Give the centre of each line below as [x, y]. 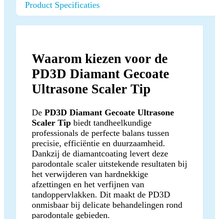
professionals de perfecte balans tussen [100, 133]
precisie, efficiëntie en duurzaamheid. [99, 143]
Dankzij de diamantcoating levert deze [100, 153]
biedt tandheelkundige [111, 122]
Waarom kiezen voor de [100, 58]
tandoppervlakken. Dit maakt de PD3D [101, 194]
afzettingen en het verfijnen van [88, 184]
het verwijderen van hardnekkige [90, 174]
